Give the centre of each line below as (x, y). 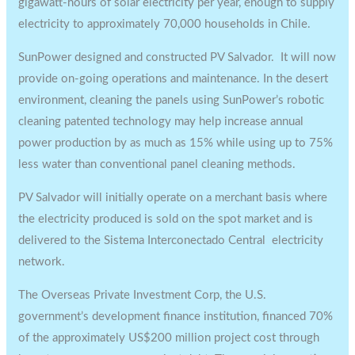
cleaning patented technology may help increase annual (161, 121)
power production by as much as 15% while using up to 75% (176, 143)
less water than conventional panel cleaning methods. (157, 164)
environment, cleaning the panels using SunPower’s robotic (172, 100)
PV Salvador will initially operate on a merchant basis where (173, 197)
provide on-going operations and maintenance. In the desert (174, 78)
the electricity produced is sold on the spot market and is (166, 219)
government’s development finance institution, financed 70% (176, 316)
